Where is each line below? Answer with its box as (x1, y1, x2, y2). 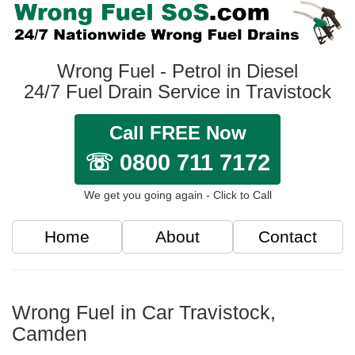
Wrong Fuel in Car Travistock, (12, 301, 276, 324)
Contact (258, 227, 318, 246)
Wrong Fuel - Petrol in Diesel (57, 60, 298, 82)
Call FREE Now (109, 122, 246, 144)
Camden (12, 323, 87, 345)
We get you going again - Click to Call (83, 189, 272, 202)
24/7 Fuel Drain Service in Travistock (24, 81, 331, 103)
